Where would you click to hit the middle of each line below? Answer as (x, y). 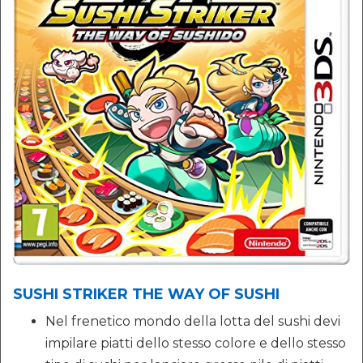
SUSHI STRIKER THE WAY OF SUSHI (146, 295)
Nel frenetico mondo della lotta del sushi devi (193, 322)
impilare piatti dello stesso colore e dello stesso (196, 344)
